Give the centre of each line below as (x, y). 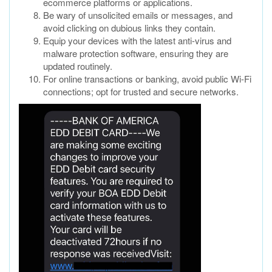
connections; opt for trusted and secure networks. (141, 92)
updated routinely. (78, 66)
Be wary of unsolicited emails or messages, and (138, 15)
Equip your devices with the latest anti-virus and (137, 41)
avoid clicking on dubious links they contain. (129, 28)
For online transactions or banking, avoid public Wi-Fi (147, 79)
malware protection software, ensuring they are (136, 53)
